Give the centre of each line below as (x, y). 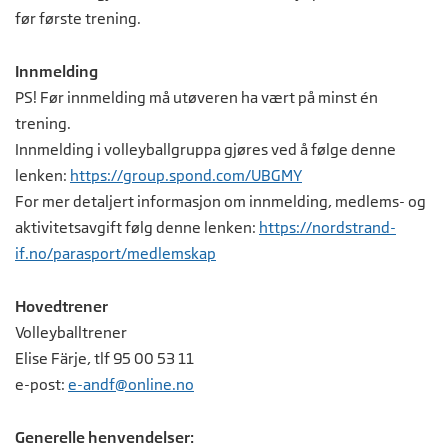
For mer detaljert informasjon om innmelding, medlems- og (220, 202)
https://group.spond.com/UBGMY (186, 176)
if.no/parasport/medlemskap (115, 254)
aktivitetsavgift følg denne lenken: (137, 228)
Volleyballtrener (71, 333)
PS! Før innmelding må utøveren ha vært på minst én (196, 98)
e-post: (41, 385)
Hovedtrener (61, 306)
